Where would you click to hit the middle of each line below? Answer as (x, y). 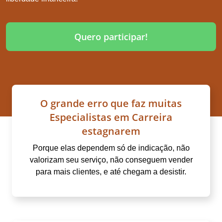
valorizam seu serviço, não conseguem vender (111, 160)
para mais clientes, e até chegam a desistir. (111, 171)
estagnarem (111, 131)
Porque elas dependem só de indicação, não (111, 148)
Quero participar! (111, 36)
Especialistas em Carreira (111, 117)
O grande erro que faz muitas (111, 103)
